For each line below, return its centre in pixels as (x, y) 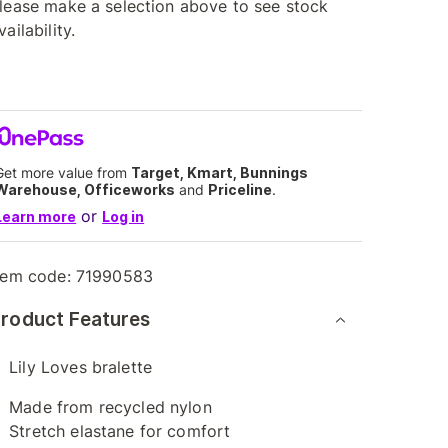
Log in (123, 216)
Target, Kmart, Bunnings (220, 172)
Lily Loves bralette (81, 367)
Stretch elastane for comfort (120, 431)
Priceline (240, 189)
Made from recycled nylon (110, 407)
